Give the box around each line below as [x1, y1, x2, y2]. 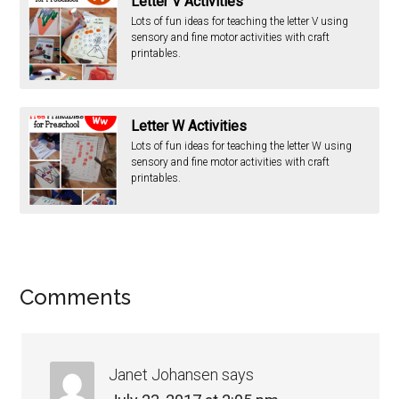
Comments [20, 284, 132, 311]
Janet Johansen [109, 365, 219, 385]
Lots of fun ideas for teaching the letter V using [131, 15, 349, 28]
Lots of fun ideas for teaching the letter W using [131, 140, 353, 153]
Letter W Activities [131, 118, 248, 135]
